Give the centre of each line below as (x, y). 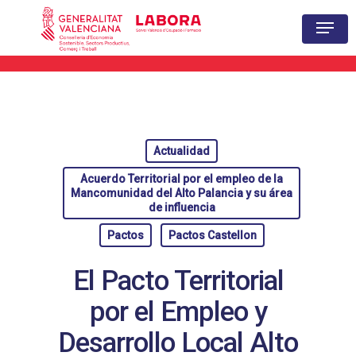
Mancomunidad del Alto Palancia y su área (182, 193)
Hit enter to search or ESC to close (108, 96)
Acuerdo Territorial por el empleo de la (182, 179)
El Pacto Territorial (178, 281)
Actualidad (182, 151)
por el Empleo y (178, 311)
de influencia (182, 207)
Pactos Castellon (212, 235)
